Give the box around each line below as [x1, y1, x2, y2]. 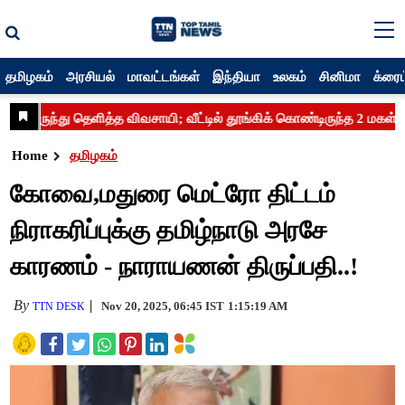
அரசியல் [66, 67, 116, 85]
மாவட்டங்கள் [127, 67, 201, 85]
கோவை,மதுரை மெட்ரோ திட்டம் [10, 180, 336, 208]
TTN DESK [33, 300, 86, 313]
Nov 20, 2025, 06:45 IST [101, 299, 225, 313]
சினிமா [319, 67, 362, 85]
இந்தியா [212, 67, 261, 85]
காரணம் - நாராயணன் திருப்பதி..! [10, 252, 359, 280]
